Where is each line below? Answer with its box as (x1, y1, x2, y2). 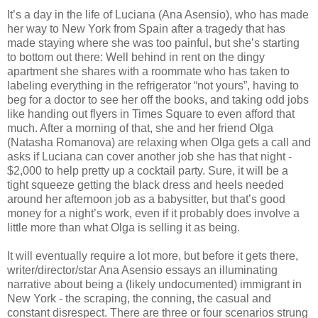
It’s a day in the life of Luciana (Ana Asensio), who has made (7, 8, 309, 21)
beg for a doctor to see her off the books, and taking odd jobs (7, 93, 309, 106)
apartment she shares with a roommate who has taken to (7, 65, 290, 77)
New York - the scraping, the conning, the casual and (7, 292, 271, 305)
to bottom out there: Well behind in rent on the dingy (7, 50, 265, 63)
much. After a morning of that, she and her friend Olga (7, 121, 273, 134)
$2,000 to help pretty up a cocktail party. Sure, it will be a (7, 164, 288, 177)
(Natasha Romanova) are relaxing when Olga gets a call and (7, 136, 311, 148)
